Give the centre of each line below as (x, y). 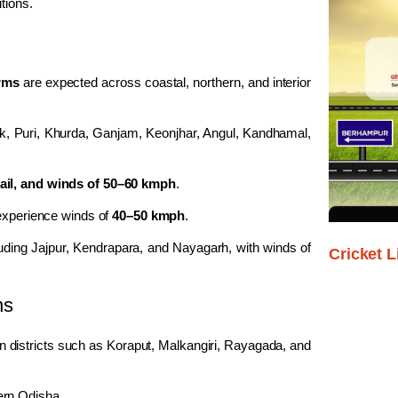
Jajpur (48, 247)
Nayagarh (201, 247)
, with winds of (270, 247)
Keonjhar (171, 132)
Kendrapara (107, 247)
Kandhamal (275, 132)
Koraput (129, 345)
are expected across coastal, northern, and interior (165, 82)
